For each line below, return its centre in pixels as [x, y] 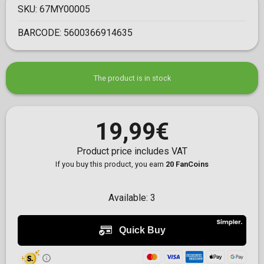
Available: [129, 198]
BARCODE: [41, 33]
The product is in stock [132, 78]
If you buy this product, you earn [110, 164]
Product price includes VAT [132, 151]
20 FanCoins [187, 164]
